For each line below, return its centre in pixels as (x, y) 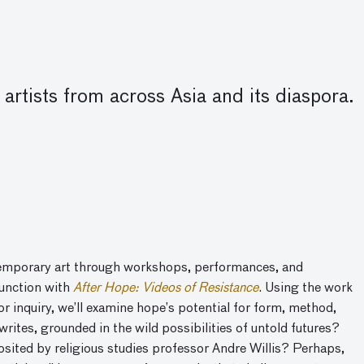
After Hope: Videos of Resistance (166, 288)
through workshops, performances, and (188, 268)
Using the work (307, 288)
